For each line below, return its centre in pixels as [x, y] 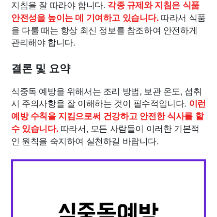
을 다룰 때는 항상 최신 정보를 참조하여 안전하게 [104, 30]
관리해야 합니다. [43, 42]
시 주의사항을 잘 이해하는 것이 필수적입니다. [100, 103]
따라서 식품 [182, 17]
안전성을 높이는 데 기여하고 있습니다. [85, 17]
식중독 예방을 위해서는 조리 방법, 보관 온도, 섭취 [107, 91]
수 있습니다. [35, 128]
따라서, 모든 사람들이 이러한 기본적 [129, 128]
